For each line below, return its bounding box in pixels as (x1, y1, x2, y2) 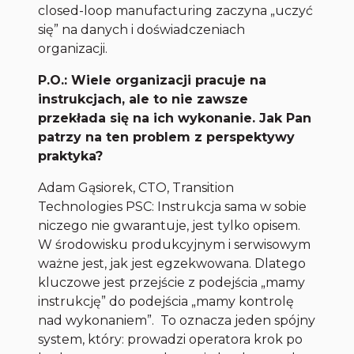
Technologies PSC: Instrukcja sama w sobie (38, 199, 307, 215)
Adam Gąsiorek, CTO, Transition (38, 180, 235, 196)
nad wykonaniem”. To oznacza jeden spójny (38, 313, 316, 329)
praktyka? (38, 149, 104, 164)
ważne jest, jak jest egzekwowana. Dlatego (38, 256, 307, 272)
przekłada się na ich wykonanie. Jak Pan (38, 111, 312, 126)
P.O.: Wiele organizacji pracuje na (38, 73, 267, 88)
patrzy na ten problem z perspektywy (38, 130, 296, 145)
